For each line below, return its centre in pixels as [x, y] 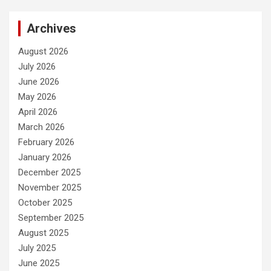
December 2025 [49, 173]
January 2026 [45, 158]
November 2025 [50, 188]
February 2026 [46, 142]
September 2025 [51, 218]
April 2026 [38, 112]
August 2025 [43, 233]
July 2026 [37, 67]
